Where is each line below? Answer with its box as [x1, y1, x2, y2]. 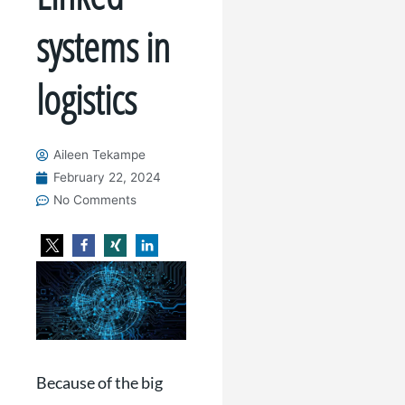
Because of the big [36, 372, 163, 393]
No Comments [53, 193, 137, 207]
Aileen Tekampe [53, 147, 146, 162]
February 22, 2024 [53, 170, 161, 184]
